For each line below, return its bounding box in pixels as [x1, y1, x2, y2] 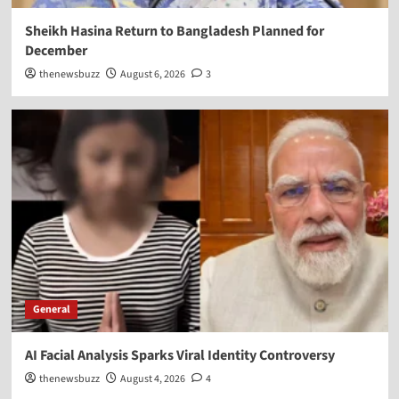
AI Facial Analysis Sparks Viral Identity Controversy [24, 345, 335, 365]
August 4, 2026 [119, 370, 185, 387]
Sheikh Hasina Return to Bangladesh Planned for [24, 20, 324, 41]
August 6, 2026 [119, 66, 185, 82]
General [32, 301, 69, 317]
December [24, 40, 87, 61]
